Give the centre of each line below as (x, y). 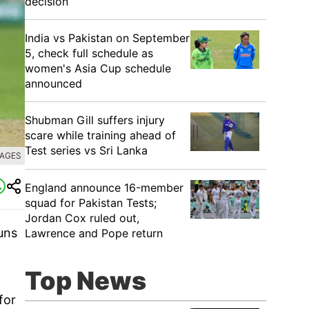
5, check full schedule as (89, 53)
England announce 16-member (104, 188)
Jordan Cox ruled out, (82, 218)
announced (53, 83)
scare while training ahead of (100, 135)
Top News (86, 281)
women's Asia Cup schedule (98, 68)
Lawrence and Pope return (94, 233)
